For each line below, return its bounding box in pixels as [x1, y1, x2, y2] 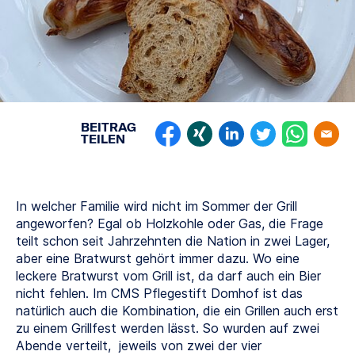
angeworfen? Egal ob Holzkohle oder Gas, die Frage [16, 215, 323, 231]
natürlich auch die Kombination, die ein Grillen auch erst [16, 302, 338, 319]
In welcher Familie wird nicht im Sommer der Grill [16, 197, 297, 214]
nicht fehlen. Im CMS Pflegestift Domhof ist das [16, 284, 303, 301]
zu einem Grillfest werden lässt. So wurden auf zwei [16, 319, 319, 336]
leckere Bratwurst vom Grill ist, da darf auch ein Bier [16, 267, 321, 284]
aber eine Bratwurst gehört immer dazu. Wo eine [16, 250, 300, 266]
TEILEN [81, 132, 125, 147]
